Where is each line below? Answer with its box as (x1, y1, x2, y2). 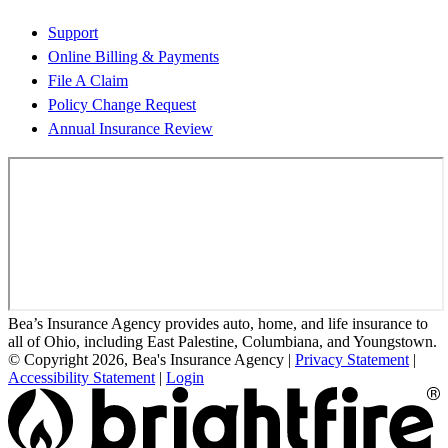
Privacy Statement (295, 350, 409, 368)
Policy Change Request (48, 95, 196, 113)
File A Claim (48, 71, 128, 89)
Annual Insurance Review (48, 119, 213, 137)
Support (48, 23, 98, 41)
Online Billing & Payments (48, 47, 219, 65)
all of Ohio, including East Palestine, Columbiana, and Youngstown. (8, 332, 437, 350)
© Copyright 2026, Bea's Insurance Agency (8, 350, 284, 368)
